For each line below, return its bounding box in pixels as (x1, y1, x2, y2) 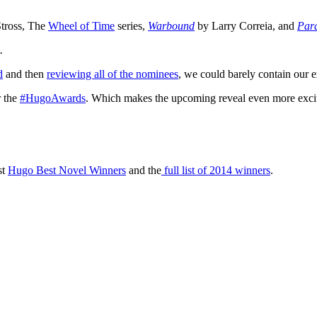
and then (3, 68, 47, 81)
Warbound (148, 20, 195, 33)
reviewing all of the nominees (47, 68, 178, 81)
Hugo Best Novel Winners (8, 164, 126, 177)
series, (115, 20, 148, 33)
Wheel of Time (48, 20, 115, 33)
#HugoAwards (20, 92, 86, 105)
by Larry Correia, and (195, 20, 297, 33)
